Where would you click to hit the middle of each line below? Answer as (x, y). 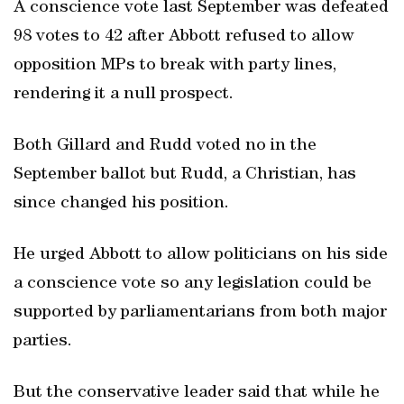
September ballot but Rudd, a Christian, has (185, 175)
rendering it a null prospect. (124, 95)
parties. (43, 342)
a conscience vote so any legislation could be (193, 284)
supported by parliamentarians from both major (200, 313)
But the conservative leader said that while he (197, 393)
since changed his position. (121, 204)
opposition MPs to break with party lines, (175, 66)
